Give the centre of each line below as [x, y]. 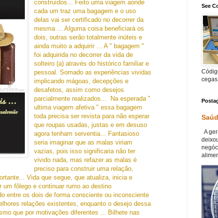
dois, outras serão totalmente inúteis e [88, 37]
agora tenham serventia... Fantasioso [87, 134]
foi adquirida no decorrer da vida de [84, 55]
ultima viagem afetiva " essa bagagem [88, 108]
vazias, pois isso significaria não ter [85, 151]
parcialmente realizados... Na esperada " [92, 99]
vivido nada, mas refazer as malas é [86, 160]
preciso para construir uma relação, [84, 169]
